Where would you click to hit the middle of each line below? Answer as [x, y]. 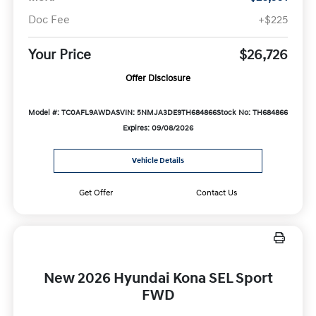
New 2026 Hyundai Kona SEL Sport [158, 278]
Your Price [59, 55]
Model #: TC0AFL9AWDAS [74, 113]
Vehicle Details [158, 160]
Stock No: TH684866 [253, 113]
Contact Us [217, 193]
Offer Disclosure [158, 79]
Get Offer [96, 193]
